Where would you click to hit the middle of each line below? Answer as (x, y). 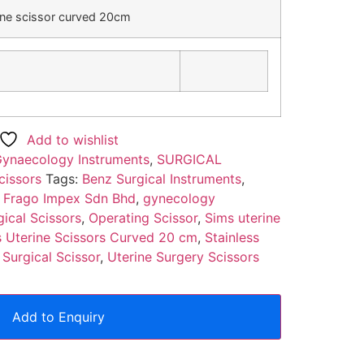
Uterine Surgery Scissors (183, 256)
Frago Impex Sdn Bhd (69, 198)
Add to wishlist (73, 139)
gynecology (179, 198)
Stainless (232, 237)
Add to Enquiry (59, 316)
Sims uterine (242, 217)
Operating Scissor (143, 217)
